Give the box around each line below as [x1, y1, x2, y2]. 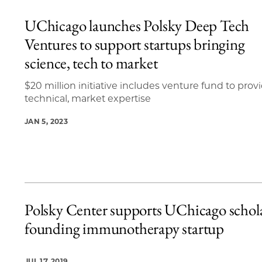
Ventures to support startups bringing [25, 34, 245, 55]
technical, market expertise [25, 93, 151, 105]
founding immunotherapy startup [25, 218, 224, 239]
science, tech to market [25, 53, 158, 74]
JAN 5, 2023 [25, 117, 68, 126]
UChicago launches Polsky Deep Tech [25, 15, 250, 36]
